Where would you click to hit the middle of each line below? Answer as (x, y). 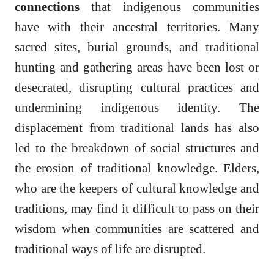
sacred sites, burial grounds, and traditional (137, 47)
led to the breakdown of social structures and (137, 148)
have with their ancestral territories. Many (137, 27)
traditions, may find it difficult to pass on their (137, 209)
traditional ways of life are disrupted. (110, 249)
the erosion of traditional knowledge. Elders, (137, 168)
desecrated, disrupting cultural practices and (137, 87)
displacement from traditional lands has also (137, 128)
